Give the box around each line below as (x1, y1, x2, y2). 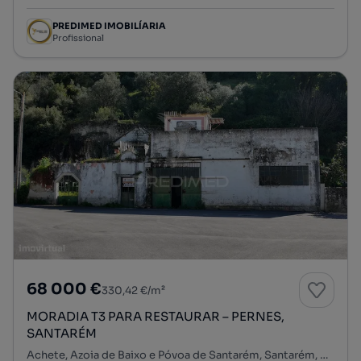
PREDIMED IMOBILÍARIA (52, 19, 166, 31)
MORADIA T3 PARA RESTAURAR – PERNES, (27, 308, 284, 324)
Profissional (52, 31, 104, 44)
